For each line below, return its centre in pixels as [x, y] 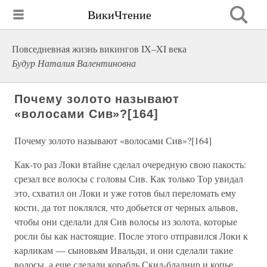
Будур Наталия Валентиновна [74, 63]
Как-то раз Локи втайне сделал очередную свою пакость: [130, 164]
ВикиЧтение [119, 14]
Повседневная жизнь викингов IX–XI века [99, 49]
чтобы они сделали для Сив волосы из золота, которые [126, 221]
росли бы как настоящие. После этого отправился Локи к [131, 236]
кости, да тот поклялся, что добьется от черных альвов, [126, 207]
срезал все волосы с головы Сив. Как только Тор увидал [129, 178]
